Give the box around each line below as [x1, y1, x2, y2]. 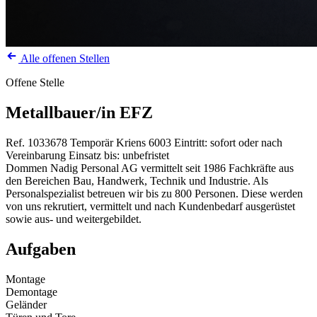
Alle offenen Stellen [18, 52, 110, 64]
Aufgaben [6, 239, 76, 258]
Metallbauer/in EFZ [6, 103, 153, 122]
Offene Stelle [6, 76, 64, 88]
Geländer [6, 298, 47, 311]
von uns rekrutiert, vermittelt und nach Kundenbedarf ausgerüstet [6, 200, 295, 212]
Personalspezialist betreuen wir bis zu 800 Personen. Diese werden [6, 187, 303, 200]
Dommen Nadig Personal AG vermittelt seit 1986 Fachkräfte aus [6, 161, 294, 174]
